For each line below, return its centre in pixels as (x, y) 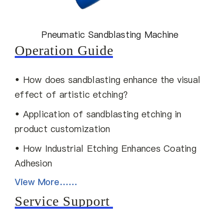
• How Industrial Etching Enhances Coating (106, 149)
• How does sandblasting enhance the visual (108, 80)
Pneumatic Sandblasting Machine (110, 35)
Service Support (62, 201)
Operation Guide (64, 51)
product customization (62, 129)
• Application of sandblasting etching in (98, 114)
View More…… (46, 182)
